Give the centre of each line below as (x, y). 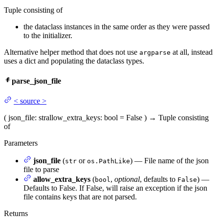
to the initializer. (48, 35)
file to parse (41, 170)
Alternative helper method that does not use (72, 52)
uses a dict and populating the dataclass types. (74, 61)
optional (127, 179)
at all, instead (192, 52)
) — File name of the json (169, 161)
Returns (16, 214)
